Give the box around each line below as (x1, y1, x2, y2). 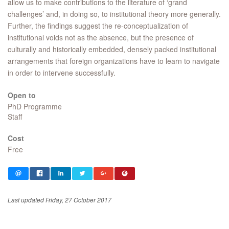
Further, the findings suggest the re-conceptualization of (8, 20, 188, 31)
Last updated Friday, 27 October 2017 (8, 195, 111, 204)
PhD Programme (8, 101, 62, 111)
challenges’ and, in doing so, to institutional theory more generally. (8, 9, 221, 19)
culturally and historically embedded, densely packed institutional (8, 44, 216, 54)
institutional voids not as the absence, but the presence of (8, 32, 194, 42)
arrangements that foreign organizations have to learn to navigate (8, 56, 220, 66)
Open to (8, 90, 36, 100)
